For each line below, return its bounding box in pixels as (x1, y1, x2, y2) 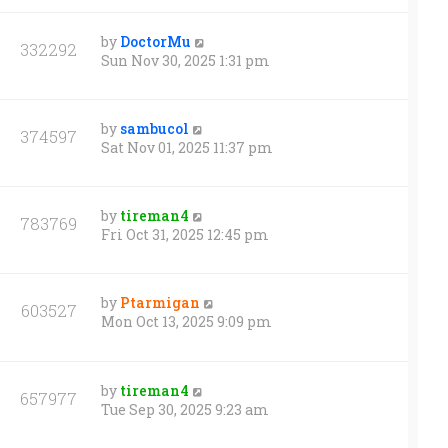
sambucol (120, 119, 189, 139)
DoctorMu (120, 31, 191, 51)
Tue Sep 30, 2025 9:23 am (101, 399, 269, 419)
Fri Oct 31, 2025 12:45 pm (101, 225, 269, 245)
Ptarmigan (120, 293, 200, 313)
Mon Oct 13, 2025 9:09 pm (101, 312, 272, 332)
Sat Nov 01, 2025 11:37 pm (101, 138, 273, 158)
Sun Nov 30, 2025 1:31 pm (101, 50, 270, 70)
